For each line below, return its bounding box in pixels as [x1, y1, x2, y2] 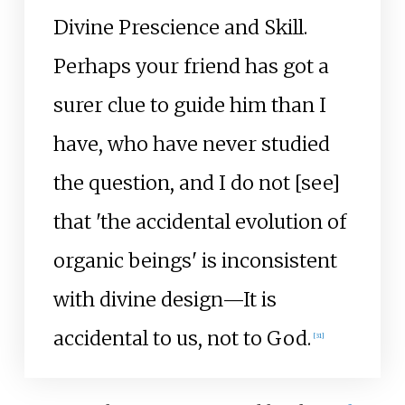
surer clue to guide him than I [52, 92, 326, 118]
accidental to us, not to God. [52, 325, 311, 351]
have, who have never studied [52, 131, 330, 156]
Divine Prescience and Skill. [52, 14, 307, 40]
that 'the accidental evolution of [52, 209, 346, 234]
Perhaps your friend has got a [52, 53, 329, 79]
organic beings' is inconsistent [52, 248, 337, 273]
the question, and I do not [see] [52, 170, 340, 195]
